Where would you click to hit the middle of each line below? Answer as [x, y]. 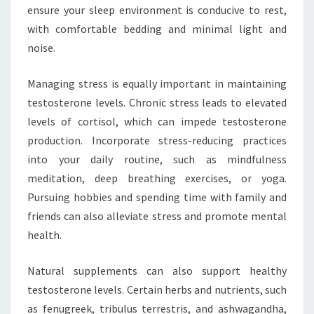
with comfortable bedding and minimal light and [157, 29]
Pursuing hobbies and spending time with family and [157, 197]
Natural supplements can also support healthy [157, 271]
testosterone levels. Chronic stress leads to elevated [157, 102]
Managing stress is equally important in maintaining [157, 83]
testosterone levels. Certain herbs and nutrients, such [157, 289]
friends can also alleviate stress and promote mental [157, 216]
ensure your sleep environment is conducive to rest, [157, 10]
